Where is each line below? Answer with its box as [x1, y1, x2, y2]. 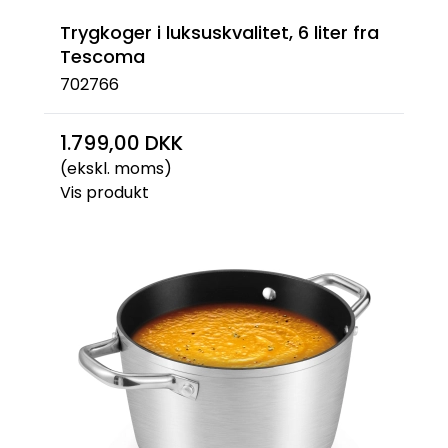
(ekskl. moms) [60, 157, 172, 180]
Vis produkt [60, 181, 149, 204]
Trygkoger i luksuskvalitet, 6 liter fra [60, 19, 379, 45]
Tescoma [60, 43, 145, 69]
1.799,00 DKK [60, 129, 183, 157]
